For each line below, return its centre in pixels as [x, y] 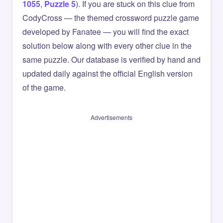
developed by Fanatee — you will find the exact [106, 32]
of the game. [44, 87]
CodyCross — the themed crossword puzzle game [111, 18]
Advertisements [111, 117]
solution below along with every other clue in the [107, 46]
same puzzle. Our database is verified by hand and [111, 59]
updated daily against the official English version [108, 73]
